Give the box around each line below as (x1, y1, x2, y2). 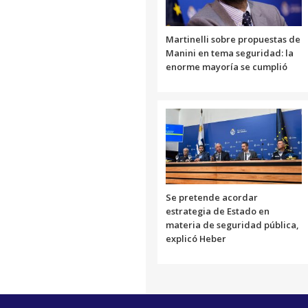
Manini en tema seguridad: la (166, 46, 294, 59)
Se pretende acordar (166, 190, 258, 203)
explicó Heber (166, 232, 226, 245)
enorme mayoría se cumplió (166, 60, 287, 73)
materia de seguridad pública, (166, 218, 298, 231)
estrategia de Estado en (166, 204, 269, 217)
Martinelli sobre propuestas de (166, 32, 300, 45)
